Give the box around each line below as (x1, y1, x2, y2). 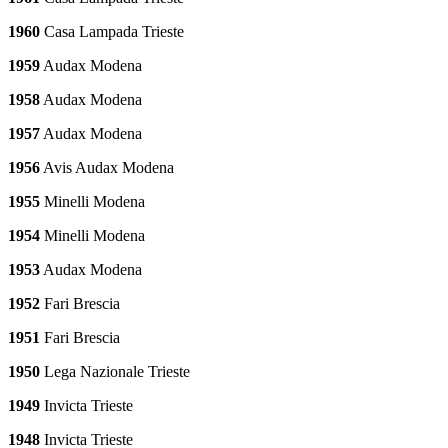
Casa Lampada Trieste (40, 22, 184, 40)
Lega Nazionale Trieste (40, 362, 190, 380)
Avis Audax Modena (40, 158, 174, 176)
